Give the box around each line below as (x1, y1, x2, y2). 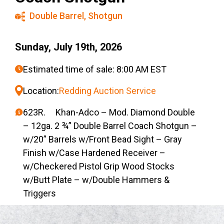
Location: (23, 85, 59, 96)
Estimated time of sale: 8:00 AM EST (23, 64, 166, 75)
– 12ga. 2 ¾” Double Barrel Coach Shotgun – (23, 120, 197, 131)
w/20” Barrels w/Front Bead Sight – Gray (23, 134, 182, 145)
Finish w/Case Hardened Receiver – (23, 147, 165, 158)
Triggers (23, 188, 56, 199)
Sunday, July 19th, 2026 (15, 41, 122, 53)
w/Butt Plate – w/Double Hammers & (23, 174, 169, 185)
